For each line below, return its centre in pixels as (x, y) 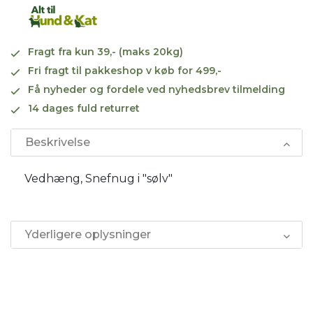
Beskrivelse (58, 142)
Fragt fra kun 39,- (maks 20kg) (105, 51)
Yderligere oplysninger (88, 234)
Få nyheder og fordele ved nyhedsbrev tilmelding (156, 89)
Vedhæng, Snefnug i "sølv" (99, 178)
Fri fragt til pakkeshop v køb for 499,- (125, 70)
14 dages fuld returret (84, 108)
